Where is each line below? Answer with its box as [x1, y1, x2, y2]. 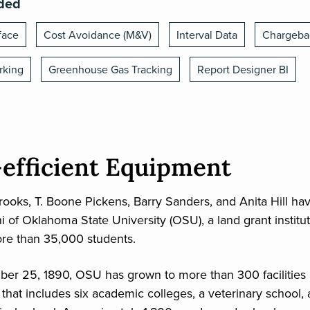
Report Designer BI [197, 62, 289, 77]
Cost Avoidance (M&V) [44, 27, 152, 42]
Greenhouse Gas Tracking [48, 62, 172, 77]
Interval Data [176, 27, 237, 42]
